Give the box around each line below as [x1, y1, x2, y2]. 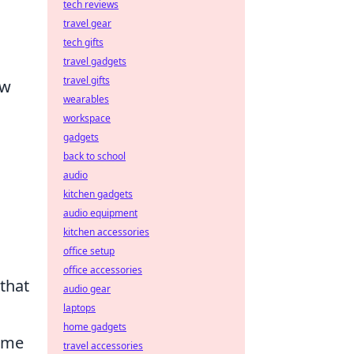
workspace [63, 111, 111, 125]
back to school [63, 149, 126, 163]
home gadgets [63, 320, 126, 333]
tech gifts [63, 36, 104, 49]
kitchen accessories [63, 225, 149, 239]
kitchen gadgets [63, 187, 133, 201]
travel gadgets [63, 55, 126, 68]
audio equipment [63, 206, 137, 220]
